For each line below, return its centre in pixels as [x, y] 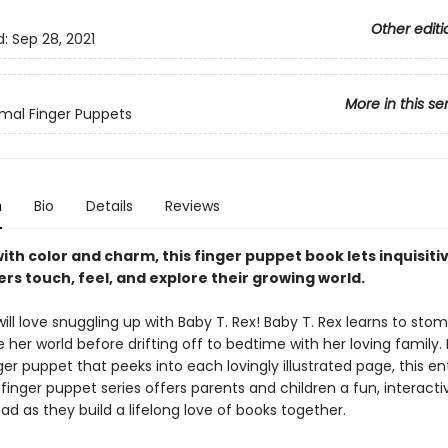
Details [109, 206]
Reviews [192, 206]
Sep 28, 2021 [53, 39]
